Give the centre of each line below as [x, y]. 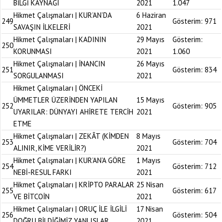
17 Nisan [150, 209]
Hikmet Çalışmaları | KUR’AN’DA [62, 15]
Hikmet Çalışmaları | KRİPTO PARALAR [74, 185]
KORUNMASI [33, 51]
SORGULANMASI [39, 76]
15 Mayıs [150, 100]
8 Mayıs [148, 136]
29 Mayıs [150, 39]
